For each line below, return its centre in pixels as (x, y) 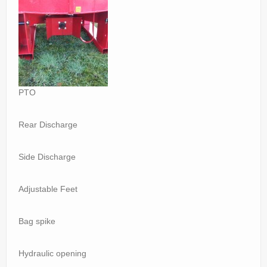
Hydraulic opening (52, 253)
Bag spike (37, 221)
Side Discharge (47, 157)
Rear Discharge (48, 125)
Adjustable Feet (48, 189)
